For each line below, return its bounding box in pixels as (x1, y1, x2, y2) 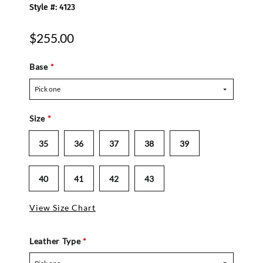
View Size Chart (29, 202, 96, 213)
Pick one (34, 85, 60, 94)
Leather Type (29, 235, 83, 246)
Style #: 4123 (29, 2, 75, 12)
